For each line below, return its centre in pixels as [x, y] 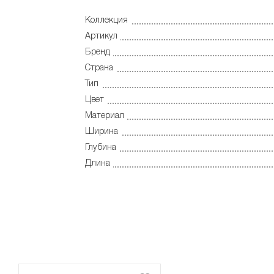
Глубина [101, 147]
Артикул [101, 36]
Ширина [102, 131]
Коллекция [106, 20]
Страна [99, 68]
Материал [105, 116]
